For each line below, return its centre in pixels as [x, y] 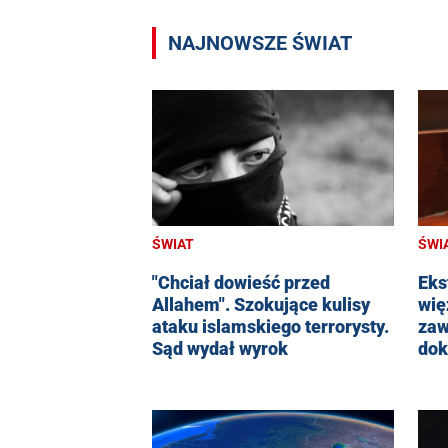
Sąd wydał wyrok [220, 348]
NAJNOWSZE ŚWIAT [260, 42]
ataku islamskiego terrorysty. [270, 326]
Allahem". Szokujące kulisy [261, 304]
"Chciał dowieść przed [241, 282]
